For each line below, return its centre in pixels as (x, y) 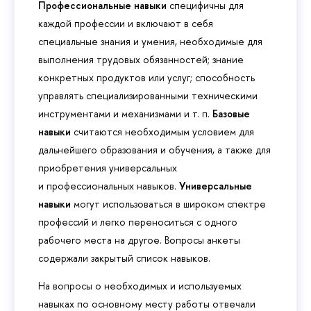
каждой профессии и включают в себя (126, 23)
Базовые (231, 113)
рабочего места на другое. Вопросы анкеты (139, 239)
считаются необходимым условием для (162, 131)
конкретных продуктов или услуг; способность (146, 77)
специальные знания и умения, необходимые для (150, 41)
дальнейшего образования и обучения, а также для (154, 149)
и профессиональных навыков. (109, 185)
